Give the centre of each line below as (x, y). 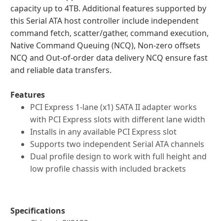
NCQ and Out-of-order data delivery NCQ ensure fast (109, 58)
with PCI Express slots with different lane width (118, 119)
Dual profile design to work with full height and (118, 156)
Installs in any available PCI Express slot (103, 132)
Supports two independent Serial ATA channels (117, 144)
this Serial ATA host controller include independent (105, 21)
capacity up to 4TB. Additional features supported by (108, 8)
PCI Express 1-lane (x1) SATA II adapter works (113, 107)
